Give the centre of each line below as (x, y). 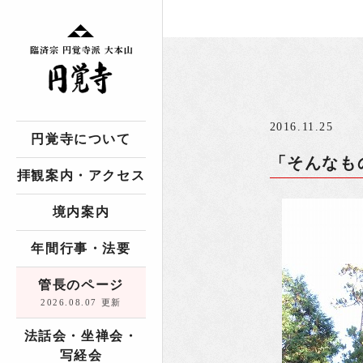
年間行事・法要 (81, 248)
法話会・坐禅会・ (81, 336)
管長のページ (81, 285)
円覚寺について (81, 139)
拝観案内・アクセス (81, 175)
